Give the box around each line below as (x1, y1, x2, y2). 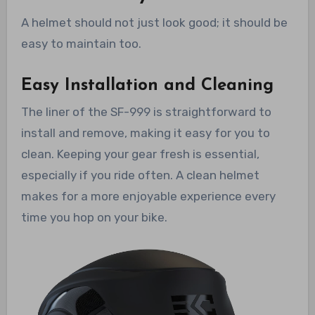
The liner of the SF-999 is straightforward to (20, 105, 271, 120)
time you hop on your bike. (20, 210, 167, 225)
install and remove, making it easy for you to (20, 126, 270, 141)
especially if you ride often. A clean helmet (20, 168, 259, 183)
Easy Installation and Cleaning (20, 77, 274, 94)
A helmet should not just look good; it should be (20, 15, 288, 30)
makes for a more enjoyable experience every (20, 189, 276, 204)
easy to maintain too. (20, 36, 141, 51)
